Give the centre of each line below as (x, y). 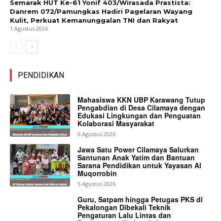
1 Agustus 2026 (29, 29)
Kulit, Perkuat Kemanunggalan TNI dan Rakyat (94, 20)
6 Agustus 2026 (97, 134)
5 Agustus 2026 (97, 184)
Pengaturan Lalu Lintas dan (125, 215)
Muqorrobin (97, 173)
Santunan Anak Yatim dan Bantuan (136, 157)
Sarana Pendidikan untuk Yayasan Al (140, 165)
